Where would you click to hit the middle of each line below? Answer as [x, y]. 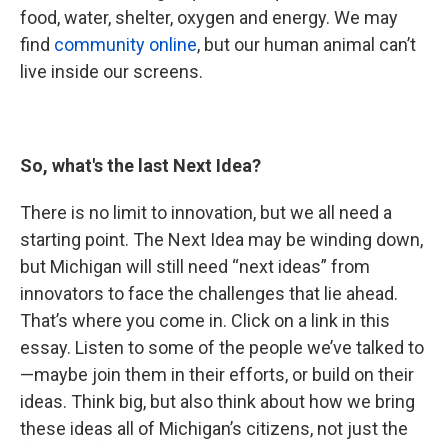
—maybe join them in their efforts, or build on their [217, 374]
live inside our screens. [111, 71]
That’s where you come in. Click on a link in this [205, 320]
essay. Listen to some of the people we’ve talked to [222, 347]
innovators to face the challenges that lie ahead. [209, 293]
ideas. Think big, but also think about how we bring [217, 401]
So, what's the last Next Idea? [140, 165]
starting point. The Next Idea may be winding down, [221, 239]
